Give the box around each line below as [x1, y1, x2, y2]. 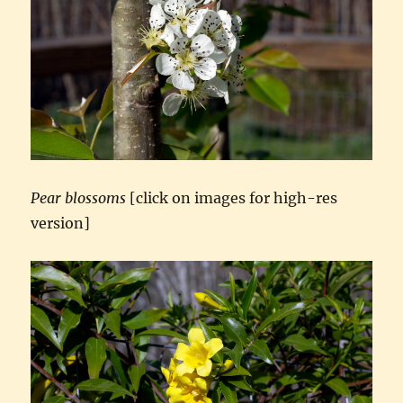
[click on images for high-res [126, 189, 338, 208]
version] [31, 214, 91, 233]
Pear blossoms [31, 189, 127, 208]
